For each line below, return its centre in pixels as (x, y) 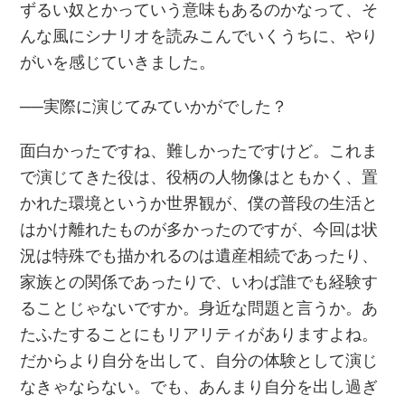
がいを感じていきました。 (118, 62)
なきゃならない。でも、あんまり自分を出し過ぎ (199, 386)
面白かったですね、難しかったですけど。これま (199, 151)
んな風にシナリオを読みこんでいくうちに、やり (199, 36)
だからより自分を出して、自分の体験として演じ (199, 360)
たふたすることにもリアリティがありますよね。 (199, 334)
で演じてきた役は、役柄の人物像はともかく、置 (199, 177)
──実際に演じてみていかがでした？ (154, 106)
